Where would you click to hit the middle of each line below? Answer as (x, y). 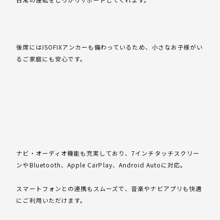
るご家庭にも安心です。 (51, 58)
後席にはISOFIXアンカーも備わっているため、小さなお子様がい (110, 47)
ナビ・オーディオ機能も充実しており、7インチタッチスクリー (108, 153)
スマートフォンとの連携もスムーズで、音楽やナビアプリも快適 (109, 188)
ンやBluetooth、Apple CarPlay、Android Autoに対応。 (102, 165)
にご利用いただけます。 (51, 200)
